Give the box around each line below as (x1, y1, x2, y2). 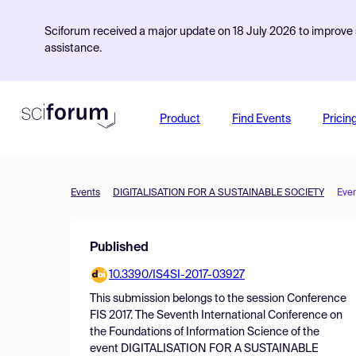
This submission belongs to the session (90, 293, 287, 304)
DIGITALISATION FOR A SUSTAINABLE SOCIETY (113, 188, 324, 198)
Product (159, 114, 200, 125)
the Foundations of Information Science (90, 327, 288, 338)
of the (288, 327, 319, 338)
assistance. (44, 43, 102, 54)
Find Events (231, 114, 291, 125)
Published (90, 242, 149, 254)
